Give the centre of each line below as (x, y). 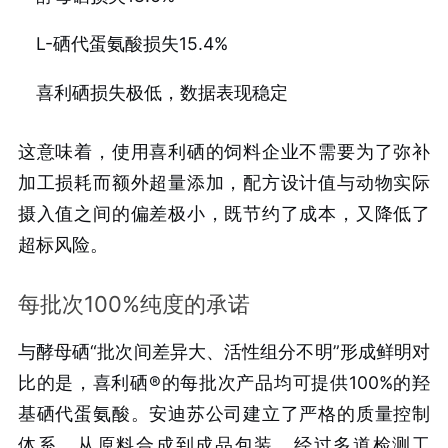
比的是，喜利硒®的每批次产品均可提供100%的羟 (224, 382)
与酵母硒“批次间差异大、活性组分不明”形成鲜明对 (224, 351)
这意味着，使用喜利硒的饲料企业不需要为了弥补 (224, 151)
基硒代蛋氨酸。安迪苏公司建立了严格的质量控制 (224, 413)
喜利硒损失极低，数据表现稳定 (161, 93)
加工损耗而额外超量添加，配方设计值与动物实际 (224, 182)
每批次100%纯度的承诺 (133, 303)
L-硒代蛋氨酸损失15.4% (131, 44)
